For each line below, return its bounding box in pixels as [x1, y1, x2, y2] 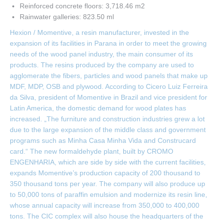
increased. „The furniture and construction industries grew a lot [10, 115, 205, 123]
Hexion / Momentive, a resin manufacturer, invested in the [10, 28, 189, 36]
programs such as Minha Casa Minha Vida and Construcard [10, 137, 196, 144]
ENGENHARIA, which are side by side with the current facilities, [10, 158, 206, 166]
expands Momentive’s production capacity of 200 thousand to [10, 169, 200, 177]
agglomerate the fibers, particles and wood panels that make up [10, 72, 208, 80]
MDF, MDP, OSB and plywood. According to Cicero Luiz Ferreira [10, 82, 208, 90]
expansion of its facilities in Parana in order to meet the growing [10, 39, 207, 47]
